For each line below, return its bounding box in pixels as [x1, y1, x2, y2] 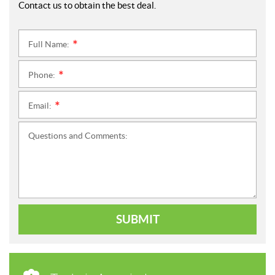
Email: [28, 101, 53, 111]
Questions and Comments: [28, 131, 128, 141]
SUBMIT [115, 212, 160, 227]
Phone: [28, 70, 57, 80]
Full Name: [28, 39, 71, 50]
